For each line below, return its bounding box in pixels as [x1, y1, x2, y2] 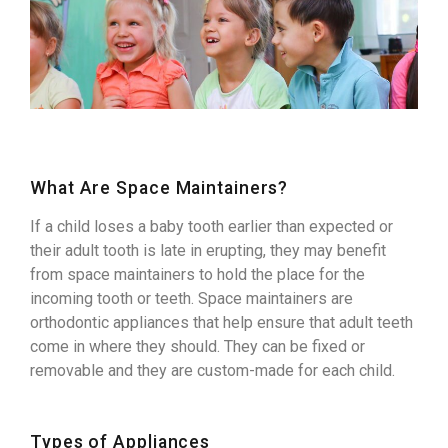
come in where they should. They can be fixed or [30, 337, 365, 357]
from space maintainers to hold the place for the [30, 265, 365, 285]
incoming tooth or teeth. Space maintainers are [30, 289, 353, 309]
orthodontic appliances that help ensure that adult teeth [30, 313, 413, 333]
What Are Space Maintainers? [30, 178, 289, 199]
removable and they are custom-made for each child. [30, 361, 395, 381]
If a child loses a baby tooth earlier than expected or [30, 217, 393, 237]
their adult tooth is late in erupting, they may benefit [30, 241, 386, 261]
